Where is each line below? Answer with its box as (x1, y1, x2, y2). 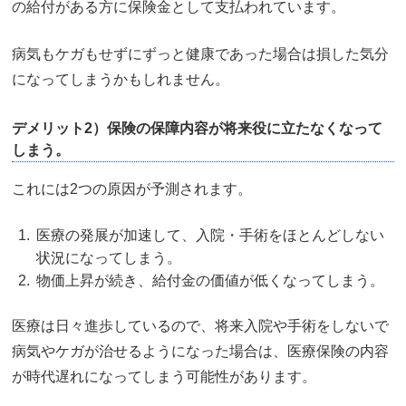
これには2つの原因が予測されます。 (12, 181, 252, 198)
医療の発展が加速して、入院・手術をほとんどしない (36, 227, 384, 244)
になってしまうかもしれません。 (12, 72, 229, 88)
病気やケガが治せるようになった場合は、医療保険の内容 (12, 343, 389, 360)
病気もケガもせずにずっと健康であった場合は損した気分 (12, 46, 389, 63)
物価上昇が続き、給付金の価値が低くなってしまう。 (36, 273, 384, 289)
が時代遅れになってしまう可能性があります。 (12, 369, 316, 385)
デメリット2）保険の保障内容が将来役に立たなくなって (12, 121, 382, 137)
